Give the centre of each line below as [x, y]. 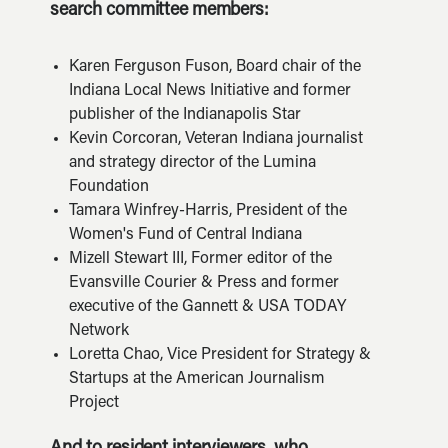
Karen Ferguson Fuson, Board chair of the [215, 67]
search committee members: [159, 11]
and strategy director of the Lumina [192, 163]
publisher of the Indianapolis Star [185, 115]
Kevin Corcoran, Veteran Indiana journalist [216, 139]
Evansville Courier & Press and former [204, 283]
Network [99, 331]
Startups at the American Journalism [197, 379]
